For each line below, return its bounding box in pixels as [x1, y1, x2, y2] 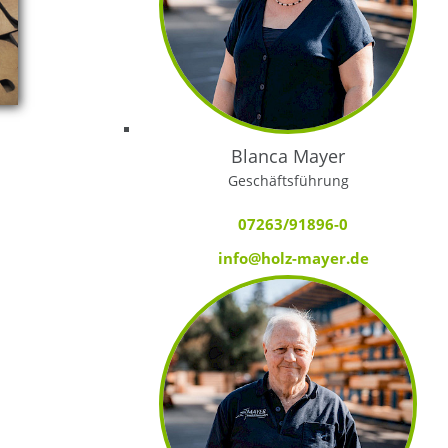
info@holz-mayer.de [217, 247, 369, 268]
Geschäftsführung [227, 170, 349, 190]
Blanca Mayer [231, 143, 346, 168]
